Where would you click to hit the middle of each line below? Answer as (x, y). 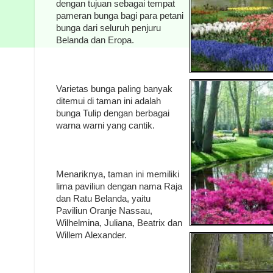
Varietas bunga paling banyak (114, 89)
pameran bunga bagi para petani (120, 16)
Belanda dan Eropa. (95, 40)
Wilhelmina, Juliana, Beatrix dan (119, 223)
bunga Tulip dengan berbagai (113, 113)
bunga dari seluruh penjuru (108, 28)
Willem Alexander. (91, 235)
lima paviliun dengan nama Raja (119, 186)
